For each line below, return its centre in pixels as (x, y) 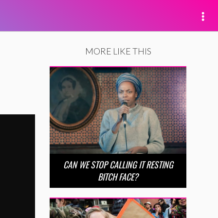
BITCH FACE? (118, 177)
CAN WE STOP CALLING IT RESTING (118, 165)
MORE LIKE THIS (118, 51)
